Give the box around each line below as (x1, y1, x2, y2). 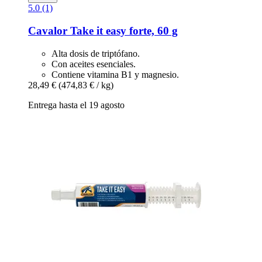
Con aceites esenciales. (51, 58, 136, 69)
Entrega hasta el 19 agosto (28, 99, 125, 110)
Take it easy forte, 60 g (67, 25, 178, 37)
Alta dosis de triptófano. (51, 48, 140, 58)
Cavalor (28, 25, 67, 37)
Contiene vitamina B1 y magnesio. (51, 69, 179, 80)
